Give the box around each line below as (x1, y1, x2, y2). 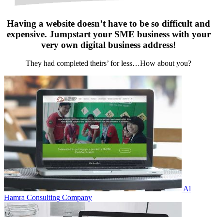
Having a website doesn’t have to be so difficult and (7, 18, 210, 29)
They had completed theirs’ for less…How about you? (26, 59, 191, 68)
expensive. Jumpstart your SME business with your (6, 29, 211, 39)
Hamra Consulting (4, 193, 60, 202)
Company (62, 193, 92, 202)
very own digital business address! (41, 39, 176, 50)
